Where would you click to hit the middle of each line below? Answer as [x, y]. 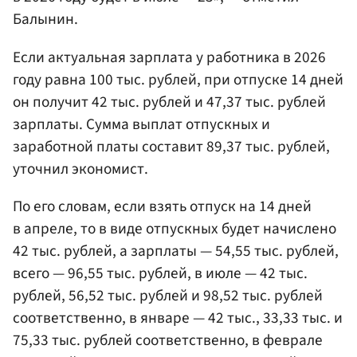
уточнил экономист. [80, 169]
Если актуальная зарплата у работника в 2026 [169, 57]
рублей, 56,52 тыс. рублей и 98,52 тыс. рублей [168, 295]
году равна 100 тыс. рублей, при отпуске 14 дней [178, 79]
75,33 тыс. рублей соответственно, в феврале [168, 340]
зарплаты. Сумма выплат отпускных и [141, 124]
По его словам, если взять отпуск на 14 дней [162, 206]
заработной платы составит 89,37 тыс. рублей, [171, 146]
